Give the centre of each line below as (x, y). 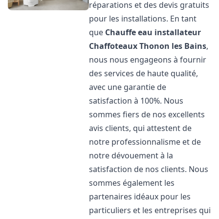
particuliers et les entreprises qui (150, 210)
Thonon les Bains (173, 46)
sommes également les (132, 183)
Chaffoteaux (113, 46)
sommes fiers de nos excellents (147, 114)
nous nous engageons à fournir (148, 60)
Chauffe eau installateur (153, 32)
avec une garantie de (128, 87)
